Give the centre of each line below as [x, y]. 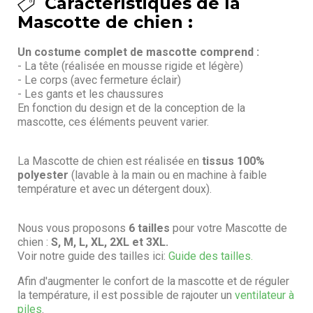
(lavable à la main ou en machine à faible [168, 175]
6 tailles [149, 228]
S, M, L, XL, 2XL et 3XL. [110, 242]
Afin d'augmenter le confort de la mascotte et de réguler [153, 281]
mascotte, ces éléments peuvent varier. [113, 122]
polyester [43, 175]
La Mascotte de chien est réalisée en [110, 161]
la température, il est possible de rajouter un [126, 295]
